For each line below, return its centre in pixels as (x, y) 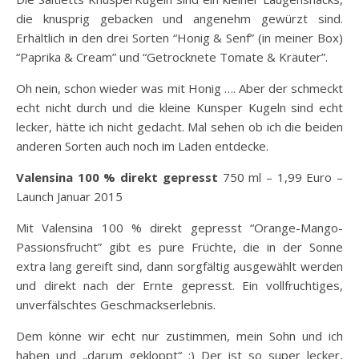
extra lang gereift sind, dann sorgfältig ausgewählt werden (179, 266)
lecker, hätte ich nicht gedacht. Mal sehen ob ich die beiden (179, 127)
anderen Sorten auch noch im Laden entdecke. (142, 146)
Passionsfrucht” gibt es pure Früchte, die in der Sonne (179, 247)
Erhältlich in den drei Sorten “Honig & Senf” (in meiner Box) (179, 38)
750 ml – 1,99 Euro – (280, 177)
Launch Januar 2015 (69, 197)
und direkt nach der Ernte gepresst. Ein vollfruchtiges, (179, 286)
